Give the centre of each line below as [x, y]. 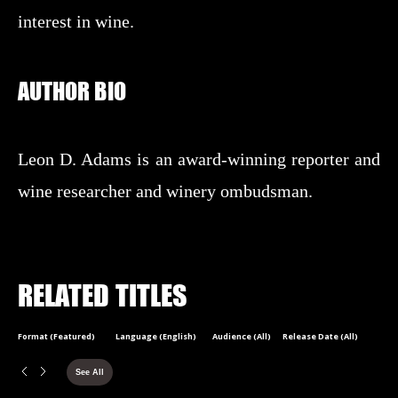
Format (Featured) [56, 336]
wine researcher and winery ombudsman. [165, 191]
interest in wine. [76, 21]
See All [90, 372]
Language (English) [155, 336]
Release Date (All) [321, 336]
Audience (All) [242, 336]
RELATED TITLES [103, 295]
